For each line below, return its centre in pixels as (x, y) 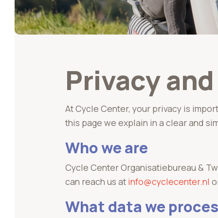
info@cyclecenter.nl (169, 181)
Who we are (107, 147)
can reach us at (97, 181)
